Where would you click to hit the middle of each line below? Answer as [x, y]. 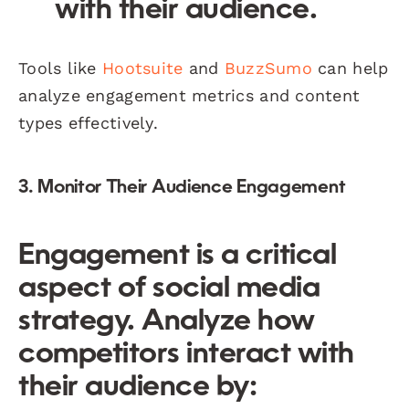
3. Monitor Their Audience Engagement [182, 188]
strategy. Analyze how [167, 322]
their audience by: [138, 388]
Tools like [60, 68]
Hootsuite [142, 68]
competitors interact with [186, 355]
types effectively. [88, 122]
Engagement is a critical [178, 256]
